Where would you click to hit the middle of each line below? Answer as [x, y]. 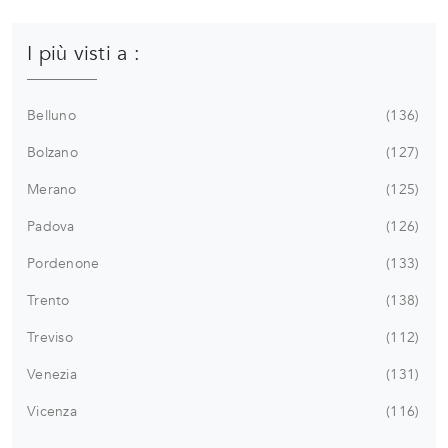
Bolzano [52, 152]
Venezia [52, 374]
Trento [48, 300]
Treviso [50, 337]
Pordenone [63, 263]
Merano [52, 189]
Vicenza [52, 411]
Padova [51, 226]
